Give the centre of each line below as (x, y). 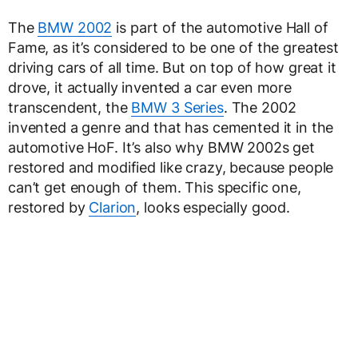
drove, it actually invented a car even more (150, 88)
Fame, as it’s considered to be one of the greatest (173, 48)
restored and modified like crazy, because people (171, 167)
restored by (49, 207)
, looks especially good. (213, 207)
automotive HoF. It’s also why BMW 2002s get (161, 147)
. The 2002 (260, 107)
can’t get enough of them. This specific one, (155, 187)
